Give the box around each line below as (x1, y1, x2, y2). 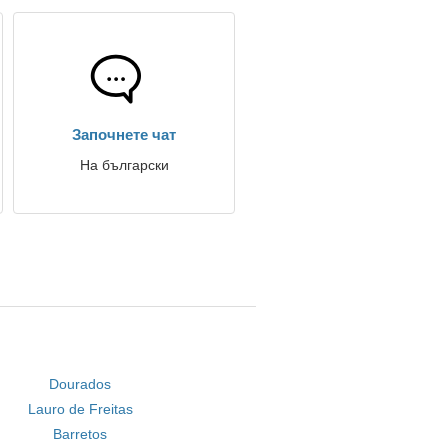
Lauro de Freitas (27, 401, 133, 417)
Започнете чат (72, 126, 176, 143)
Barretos (53, 426, 108, 442)
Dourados (49, 376, 112, 392)
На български (79, 157, 169, 173)
